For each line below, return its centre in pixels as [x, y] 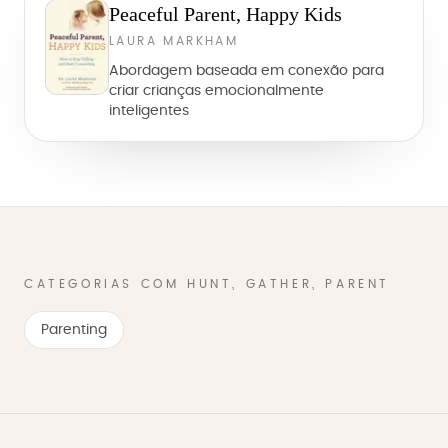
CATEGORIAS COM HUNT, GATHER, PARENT [207, 284]
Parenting [74, 330]
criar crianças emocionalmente [216, 91]
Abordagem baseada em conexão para [246, 71]
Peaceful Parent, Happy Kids [225, 14]
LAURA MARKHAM [174, 41]
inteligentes [149, 111]
